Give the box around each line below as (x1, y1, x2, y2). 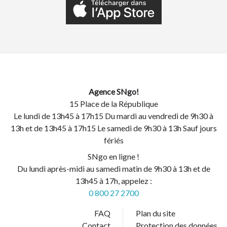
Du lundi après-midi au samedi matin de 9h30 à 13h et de (17, 163, 210, 173)
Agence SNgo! (88, 86, 139, 96)
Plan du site (135, 208, 175, 218)
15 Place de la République (69, 98, 158, 108)
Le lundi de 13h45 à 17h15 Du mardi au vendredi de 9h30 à (14, 110, 213, 121)
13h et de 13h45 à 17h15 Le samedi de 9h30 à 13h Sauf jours (10, 123, 217, 133)
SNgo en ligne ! (88, 151, 139, 161)
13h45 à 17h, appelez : (75, 175, 152, 185)
